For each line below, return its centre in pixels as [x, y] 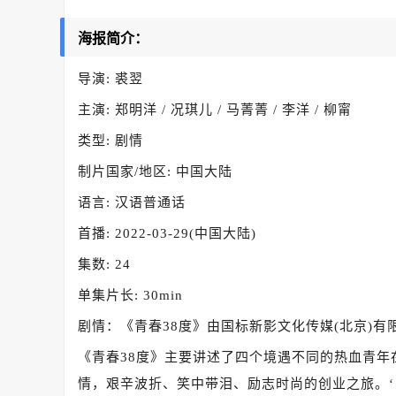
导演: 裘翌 [110, 79]
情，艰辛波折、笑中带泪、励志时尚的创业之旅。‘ [236, 384]
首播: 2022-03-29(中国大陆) [167, 233]
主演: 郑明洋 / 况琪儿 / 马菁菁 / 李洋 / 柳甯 [215, 110]
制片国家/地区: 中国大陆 [155, 171]
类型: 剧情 [110, 141]
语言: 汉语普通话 [132, 202]
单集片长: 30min [130, 295]
